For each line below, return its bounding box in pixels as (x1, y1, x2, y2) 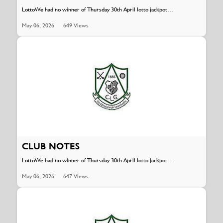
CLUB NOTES (21, 140, 80, 151)
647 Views (63, 173, 89, 180)
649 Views (63, 21, 89, 29)
